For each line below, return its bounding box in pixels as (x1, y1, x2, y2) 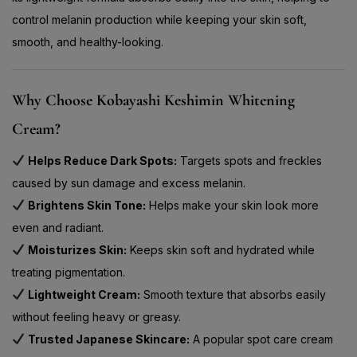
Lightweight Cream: (27, 287, 140, 301)
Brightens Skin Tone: (27, 198, 146, 212)
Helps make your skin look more (145, 198, 319, 212)
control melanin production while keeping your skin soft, (12, 12, 307, 26)
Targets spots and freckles (176, 153, 322, 167)
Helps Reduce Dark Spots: (27, 153, 177, 167)
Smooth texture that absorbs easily (139, 287, 326, 301)
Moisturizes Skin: (27, 242, 127, 257)
